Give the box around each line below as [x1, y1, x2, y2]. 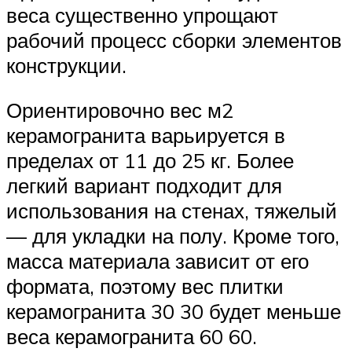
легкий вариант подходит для [6, 173, 282, 199]
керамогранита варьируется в [6, 123, 285, 148]
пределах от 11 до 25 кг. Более [6, 148, 294, 174]
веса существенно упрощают [6, 2, 278, 27]
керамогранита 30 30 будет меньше [6, 299, 341, 324]
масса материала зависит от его [6, 248, 309, 274]
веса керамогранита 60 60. [6, 324, 257, 350]
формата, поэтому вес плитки [6, 273, 284, 299]
